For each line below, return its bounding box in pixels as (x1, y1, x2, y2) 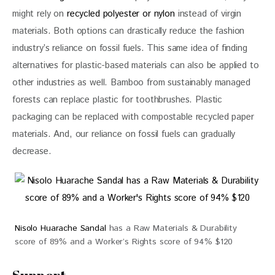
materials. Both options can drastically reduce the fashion (12, 25, 248, 38)
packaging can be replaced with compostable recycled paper (12, 110, 257, 124)
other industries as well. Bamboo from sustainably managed (12, 76, 254, 90)
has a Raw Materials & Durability (106, 222, 237, 234)
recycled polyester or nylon (66, 7, 175, 21)
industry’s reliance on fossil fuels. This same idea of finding (12, 42, 250, 55)
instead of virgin (174, 7, 245, 21)
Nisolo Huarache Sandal (15, 222, 106, 234)
